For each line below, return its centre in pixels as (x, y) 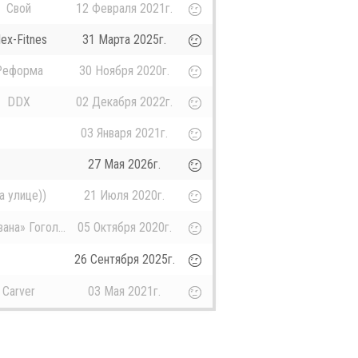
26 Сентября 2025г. (124, 260)
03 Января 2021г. (124, 133)
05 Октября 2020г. (124, 228)
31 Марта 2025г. (124, 40)
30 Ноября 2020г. (124, 71)
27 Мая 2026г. (124, 165)
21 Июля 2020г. (124, 196)
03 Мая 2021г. (124, 292)
